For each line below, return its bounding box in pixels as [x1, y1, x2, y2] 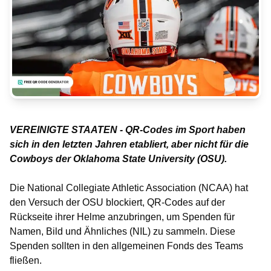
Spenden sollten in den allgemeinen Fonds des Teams [10, 241, 243, 251]
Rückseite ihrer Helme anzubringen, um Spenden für [10, 212, 235, 222]
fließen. [10, 255, 42, 266]
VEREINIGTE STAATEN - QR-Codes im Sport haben [10, 125, 246, 135]
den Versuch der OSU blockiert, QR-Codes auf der [10, 197, 225, 207]
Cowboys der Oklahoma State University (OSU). [10, 154, 227, 164]
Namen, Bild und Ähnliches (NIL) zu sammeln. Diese [10, 226, 235, 237]
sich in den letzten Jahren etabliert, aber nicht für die [10, 139, 249, 149]
